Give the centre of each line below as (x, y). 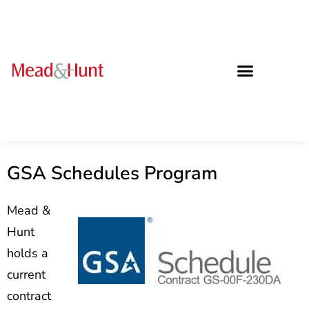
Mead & (29, 210)
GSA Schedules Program (112, 173)
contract (29, 296)
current (26, 274)
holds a (28, 253)
